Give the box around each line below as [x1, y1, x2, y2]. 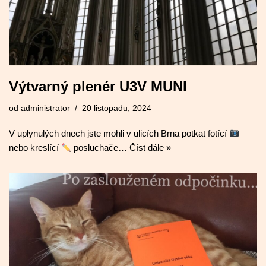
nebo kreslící [9, 142, 61, 153]
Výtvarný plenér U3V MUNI [9, 78, 187, 95]
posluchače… [71, 142, 130, 153]
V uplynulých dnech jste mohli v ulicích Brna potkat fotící [9, 128, 229, 139]
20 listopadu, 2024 [82, 104, 151, 113]
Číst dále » [129, 142, 172, 153]
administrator [21, 104, 70, 113]
